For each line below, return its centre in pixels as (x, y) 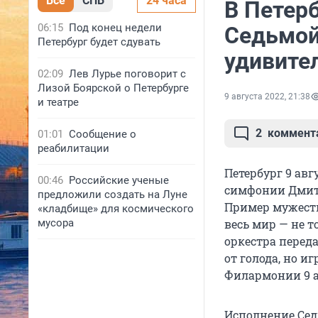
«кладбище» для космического (116, 209)
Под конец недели (115, 28)
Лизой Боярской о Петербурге (113, 88)
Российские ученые (119, 180)
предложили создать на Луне (113, 194)
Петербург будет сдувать (99, 42)
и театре (58, 102)
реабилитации (73, 148)
